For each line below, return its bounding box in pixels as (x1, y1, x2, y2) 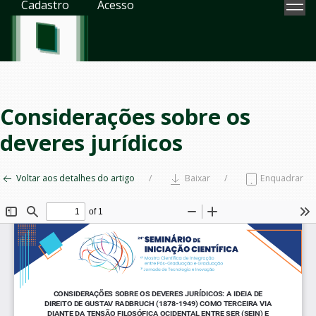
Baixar (183, 172, 210, 184)
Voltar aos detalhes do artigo (14, 172, 135, 184)
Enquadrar (258, 172, 303, 184)
